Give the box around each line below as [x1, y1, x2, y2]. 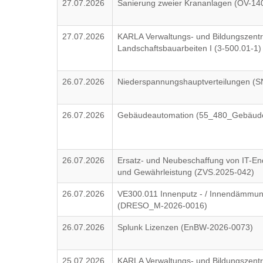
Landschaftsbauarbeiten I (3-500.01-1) [117, 43, 262, 53]
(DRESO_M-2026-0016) [117, 201, 208, 210]
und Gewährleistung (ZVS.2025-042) [117, 167, 255, 177]
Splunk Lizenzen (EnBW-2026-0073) [117, 222, 254, 232]
